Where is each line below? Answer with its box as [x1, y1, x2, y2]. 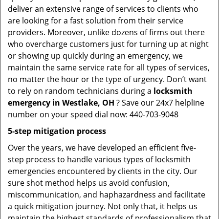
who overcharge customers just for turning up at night [8, 39, 209, 49]
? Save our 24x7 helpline [114, 97, 204, 108]
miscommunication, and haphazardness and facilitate [8, 189, 205, 200]
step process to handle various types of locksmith [8, 154, 191, 165]
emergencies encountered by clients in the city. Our [8, 166, 197, 176]
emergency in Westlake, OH [8, 97, 114, 108]
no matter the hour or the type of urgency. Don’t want [8, 74, 207, 85]
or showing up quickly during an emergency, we [8, 50, 183, 61]
